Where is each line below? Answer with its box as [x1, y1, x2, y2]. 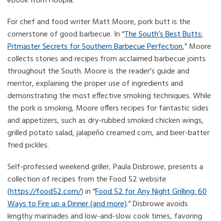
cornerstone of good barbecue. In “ [7, 28, 124, 41]
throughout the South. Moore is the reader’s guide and [7, 65, 189, 78]
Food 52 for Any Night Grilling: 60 [95, 185, 207, 198]
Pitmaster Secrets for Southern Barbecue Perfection [7, 40, 183, 53]
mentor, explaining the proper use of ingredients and [7, 77, 183, 90]
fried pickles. [7, 139, 49, 152]
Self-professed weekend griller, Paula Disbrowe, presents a [7, 161, 203, 174]
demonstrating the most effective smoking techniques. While [7, 90, 211, 103]
